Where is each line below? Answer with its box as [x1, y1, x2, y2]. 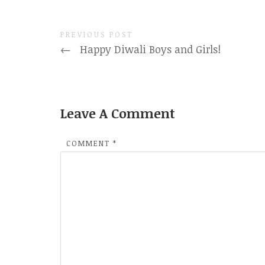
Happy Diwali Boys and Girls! [77, 41, 221, 56]
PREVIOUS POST [60, 29, 133, 39]
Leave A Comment [60, 104, 175, 122]
